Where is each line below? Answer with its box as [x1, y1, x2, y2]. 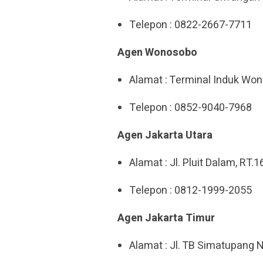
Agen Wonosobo [117, 45, 197, 60]
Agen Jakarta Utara [117, 127, 213, 143]
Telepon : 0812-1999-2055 [129, 183, 252, 198]
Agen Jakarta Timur [117, 210, 215, 226]
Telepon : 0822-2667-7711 [129, 17, 252, 33]
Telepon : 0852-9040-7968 [129, 100, 252, 116]
